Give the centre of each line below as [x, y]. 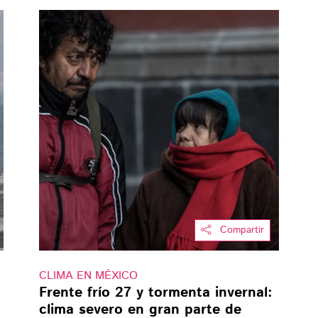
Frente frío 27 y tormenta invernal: [155, 293]
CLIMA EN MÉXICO [88, 276]
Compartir [242, 230]
